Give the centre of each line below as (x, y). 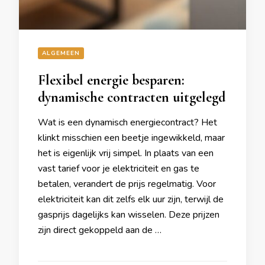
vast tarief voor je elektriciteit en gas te (119, 169)
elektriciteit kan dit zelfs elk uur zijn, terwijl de (131, 199)
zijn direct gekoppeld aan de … (100, 230)
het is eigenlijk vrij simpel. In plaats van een (126, 153)
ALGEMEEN (61, 53)
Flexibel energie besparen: (111, 80)
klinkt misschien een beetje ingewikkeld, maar (131, 138)
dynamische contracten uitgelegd (132, 97)
